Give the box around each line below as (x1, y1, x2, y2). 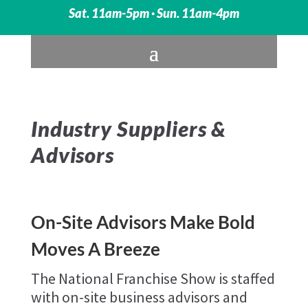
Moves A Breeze (30, 238, 160, 261)
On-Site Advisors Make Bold (30, 211, 255, 234)
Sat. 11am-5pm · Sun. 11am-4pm (69, 6, 239, 21)
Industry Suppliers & (30, 116, 227, 142)
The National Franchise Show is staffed (30, 269, 275, 289)
